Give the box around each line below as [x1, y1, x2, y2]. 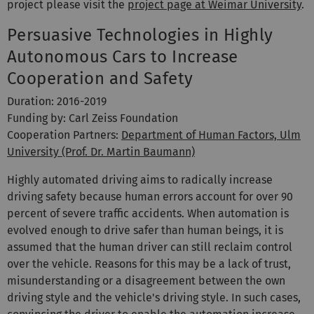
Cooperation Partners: [7, 128, 121, 142]
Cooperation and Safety [7, 68, 193, 88]
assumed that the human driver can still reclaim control [7, 240, 292, 254]
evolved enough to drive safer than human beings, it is [7, 223, 283, 237]
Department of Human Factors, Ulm [121, 128, 301, 142]
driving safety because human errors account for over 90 [7, 189, 293, 203]
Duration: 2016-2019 [7, 94, 107, 108]
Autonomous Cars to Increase [7, 46, 238, 67]
